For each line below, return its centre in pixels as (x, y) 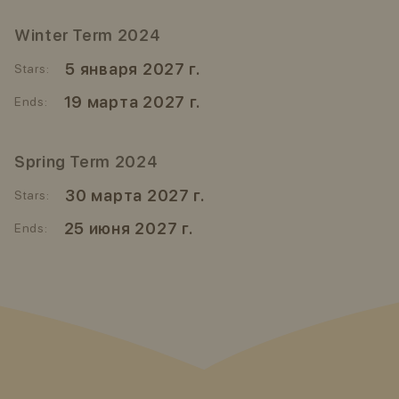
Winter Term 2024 (88, 35)
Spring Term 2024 (86, 162)
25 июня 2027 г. (128, 228)
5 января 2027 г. (133, 69)
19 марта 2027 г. (132, 102)
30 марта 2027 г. (135, 195)
